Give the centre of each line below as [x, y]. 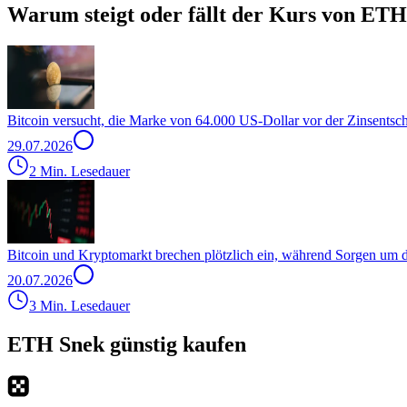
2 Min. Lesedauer [79, 171]
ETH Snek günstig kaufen [127, 344]
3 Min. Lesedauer [79, 305]
